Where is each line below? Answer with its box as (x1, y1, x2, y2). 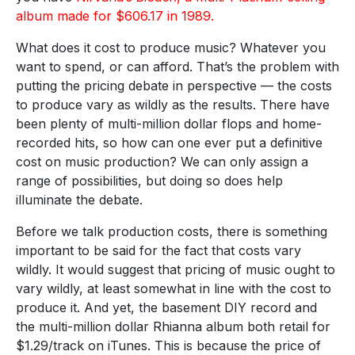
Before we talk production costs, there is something (16, 223, 327, 239)
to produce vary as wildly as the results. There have (16, 96, 330, 113)
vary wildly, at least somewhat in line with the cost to (16, 280, 331, 296)
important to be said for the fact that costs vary (16, 242, 301, 258)
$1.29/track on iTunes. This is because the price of (16, 337, 321, 353)
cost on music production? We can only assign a (16, 153, 308, 170)
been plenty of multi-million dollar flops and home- (16, 115, 322, 132)
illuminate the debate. (16, 191, 143, 208)
